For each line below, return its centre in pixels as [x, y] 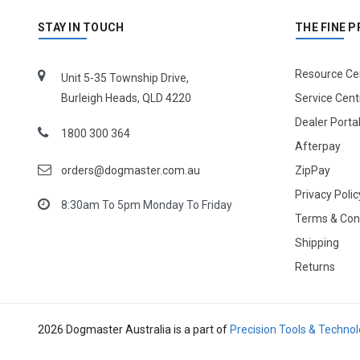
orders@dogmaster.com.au [131, 170]
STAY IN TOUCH [81, 27]
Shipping [317, 242]
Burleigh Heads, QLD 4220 [127, 98]
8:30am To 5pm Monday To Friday [147, 205]
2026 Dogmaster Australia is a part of [134, 329]
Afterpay [318, 146]
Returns [315, 266]
